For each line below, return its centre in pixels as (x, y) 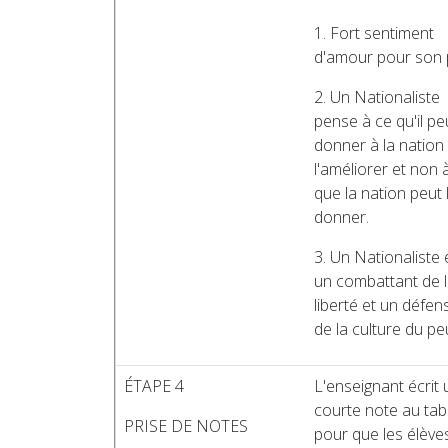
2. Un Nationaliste (377, 97)
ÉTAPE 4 (154, 386)
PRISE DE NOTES (186, 426)
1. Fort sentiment (374, 33)
